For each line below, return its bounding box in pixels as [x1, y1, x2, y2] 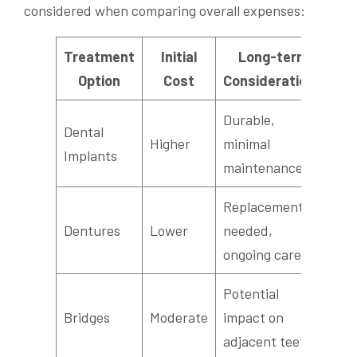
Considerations [223, 71, 323, 89]
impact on [223, 308, 284, 326]
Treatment [64, 47, 135, 65]
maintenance [223, 158, 303, 176]
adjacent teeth [223, 331, 313, 350]
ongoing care [223, 245, 301, 263]
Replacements [223, 197, 310, 215]
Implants [64, 146, 117, 164]
